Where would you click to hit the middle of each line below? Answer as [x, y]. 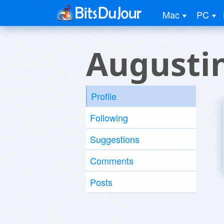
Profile [104, 96]
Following [109, 117]
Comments [112, 160]
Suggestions [115, 139]
